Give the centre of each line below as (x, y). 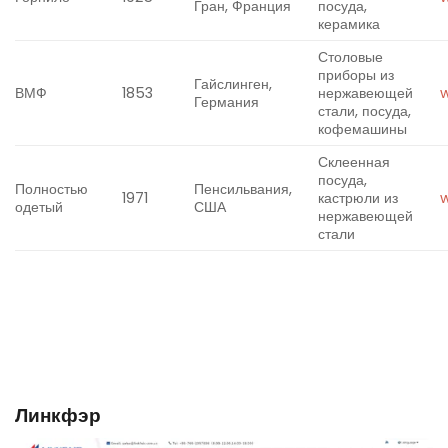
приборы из (356, 74)
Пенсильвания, (243, 188)
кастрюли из (358, 197)
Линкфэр (58, 415)
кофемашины (363, 128)
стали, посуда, (365, 110)
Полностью (51, 188)
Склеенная (354, 161)
